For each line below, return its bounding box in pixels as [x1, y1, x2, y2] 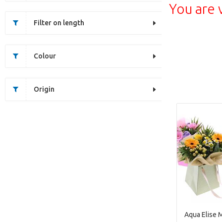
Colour [34, 52, 56, 60]
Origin [34, 85, 55, 93]
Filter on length [34, 19, 84, 27]
